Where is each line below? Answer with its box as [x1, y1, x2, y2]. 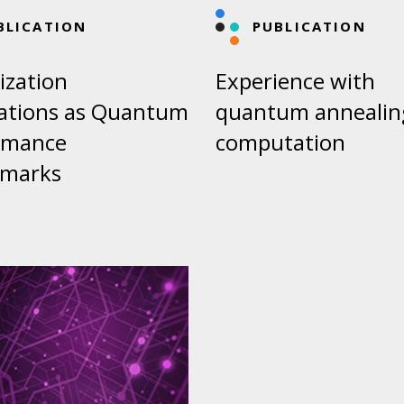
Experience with [216, 66, 375, 96]
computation [216, 127, 345, 158]
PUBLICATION [252, 17, 366, 36]
